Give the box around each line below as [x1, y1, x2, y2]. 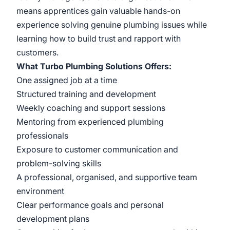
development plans [16, 214, 89, 224]
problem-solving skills [16, 158, 101, 168]
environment [16, 186, 64, 196]
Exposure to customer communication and [16, 144, 178, 155]
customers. [16, 47, 59, 57]
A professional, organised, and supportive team [16, 172, 197, 182]
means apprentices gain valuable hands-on [16, 6, 180, 16]
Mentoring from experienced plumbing [16, 117, 164, 127]
